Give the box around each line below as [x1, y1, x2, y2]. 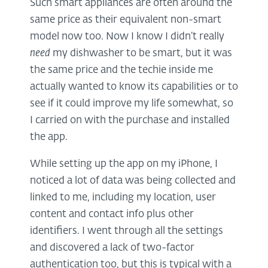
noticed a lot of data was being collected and [30, 175, 236, 186]
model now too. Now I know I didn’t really [30, 31, 224, 42]
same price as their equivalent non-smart [30, 14, 221, 25]
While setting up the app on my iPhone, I [30, 159, 218, 169]
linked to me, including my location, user [30, 192, 216, 203]
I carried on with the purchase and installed [30, 115, 230, 126]
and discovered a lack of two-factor [30, 242, 194, 253]
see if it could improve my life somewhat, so [30, 98, 233, 109]
